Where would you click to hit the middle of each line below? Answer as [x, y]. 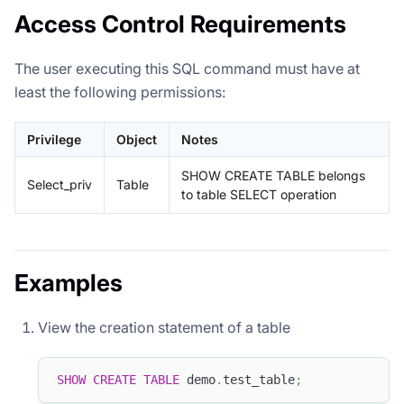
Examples [69, 282]
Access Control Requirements [180, 23]
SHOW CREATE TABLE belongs [273, 175]
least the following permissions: [120, 92]
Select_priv [60, 184]
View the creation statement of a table [164, 327]
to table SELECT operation [259, 194]
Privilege [54, 139]
